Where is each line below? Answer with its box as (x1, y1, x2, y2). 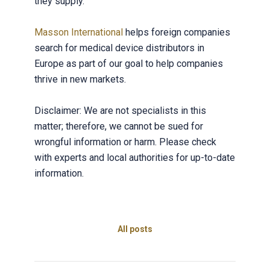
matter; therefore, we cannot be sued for (34, 121, 203, 132)
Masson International (34, 27, 123, 38)
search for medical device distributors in (34, 42, 204, 54)
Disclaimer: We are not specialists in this (34, 105, 206, 116)
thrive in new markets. (34, 74, 126, 85)
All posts (117, 224, 152, 234)
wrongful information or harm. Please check (34, 136, 216, 148)
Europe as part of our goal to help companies (34, 58, 223, 69)
